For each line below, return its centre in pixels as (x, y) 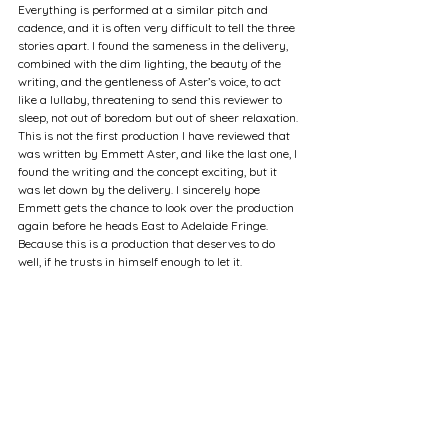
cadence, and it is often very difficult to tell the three (158, 27)
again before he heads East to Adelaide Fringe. (144, 225)
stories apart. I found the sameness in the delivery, (154, 45)
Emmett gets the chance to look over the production (157, 207)
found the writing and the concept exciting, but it (149, 171)
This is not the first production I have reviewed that (155, 135)
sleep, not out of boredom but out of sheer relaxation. (159, 117)
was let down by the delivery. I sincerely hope (140, 189)
